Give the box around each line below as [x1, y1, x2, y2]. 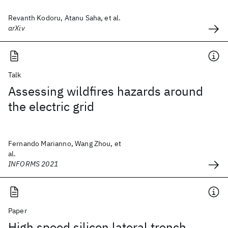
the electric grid [8, 98, 94, 115]
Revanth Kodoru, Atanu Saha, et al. [8, 13, 121, 22]
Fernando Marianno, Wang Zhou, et [8, 139, 122, 148]
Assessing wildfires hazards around [8, 83, 203, 99]
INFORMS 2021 [8, 159, 58, 168]
